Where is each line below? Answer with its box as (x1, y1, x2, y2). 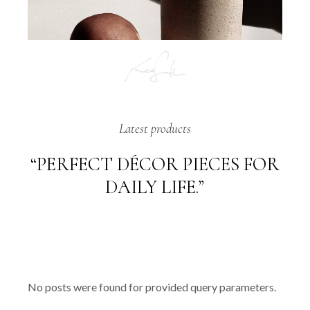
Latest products (118, 120, 191, 137)
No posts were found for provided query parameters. (28, 280, 277, 294)
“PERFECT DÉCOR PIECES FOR (30, 153, 280, 176)
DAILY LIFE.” (105, 176, 205, 199)
